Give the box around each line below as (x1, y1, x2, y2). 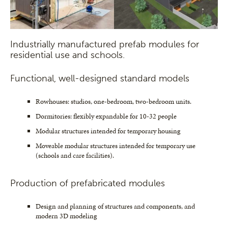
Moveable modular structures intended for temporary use (36, 141, 195, 151)
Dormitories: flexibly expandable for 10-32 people (36, 111, 177, 122)
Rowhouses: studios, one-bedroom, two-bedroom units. (36, 97, 191, 107)
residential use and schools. (10, 49, 125, 61)
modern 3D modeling (36, 211, 97, 221)
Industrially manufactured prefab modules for (10, 39, 199, 50)
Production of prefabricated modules (10, 178, 165, 189)
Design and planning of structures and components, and (36, 202, 195, 212)
